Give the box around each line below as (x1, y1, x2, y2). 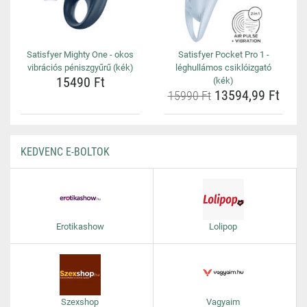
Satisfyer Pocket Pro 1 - (177, 49, 269, 60)
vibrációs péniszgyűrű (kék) (27, 62, 134, 73)
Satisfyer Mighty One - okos (27, 49, 134, 60)
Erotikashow (56, 221, 104, 232)
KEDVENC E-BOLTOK (21, 145, 110, 158)
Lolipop (209, 221, 237, 232)
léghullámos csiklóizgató (175, 62, 271, 73)
